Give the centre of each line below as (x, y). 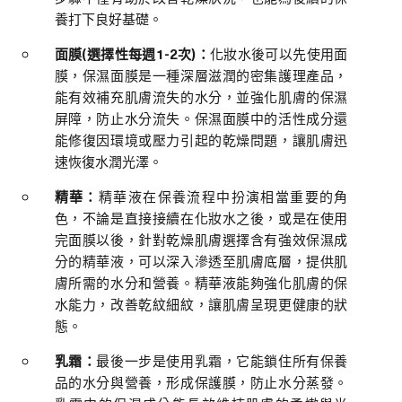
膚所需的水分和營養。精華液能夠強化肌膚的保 (201, 282)
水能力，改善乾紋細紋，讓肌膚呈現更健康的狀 (201, 304)
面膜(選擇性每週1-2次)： (132, 53)
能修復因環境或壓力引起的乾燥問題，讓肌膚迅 (201, 140)
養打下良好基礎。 (108, 18)
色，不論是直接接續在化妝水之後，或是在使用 (201, 218)
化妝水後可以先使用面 (279, 53)
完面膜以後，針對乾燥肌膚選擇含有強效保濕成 (201, 239)
